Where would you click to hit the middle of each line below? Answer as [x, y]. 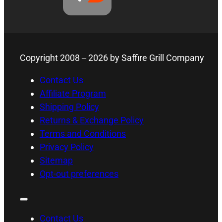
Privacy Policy [67, 147]
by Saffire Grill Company [156, 58]
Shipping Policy [69, 107]
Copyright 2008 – [54, 58]
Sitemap [56, 161]
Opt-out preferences [79, 174]
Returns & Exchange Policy [92, 120]
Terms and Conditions [83, 134]
